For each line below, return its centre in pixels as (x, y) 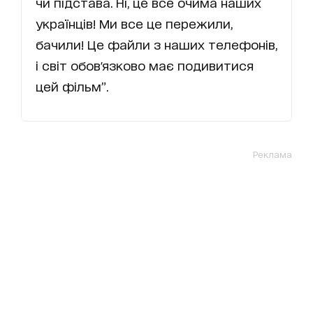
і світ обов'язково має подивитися (145, 65)
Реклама (272, 154)
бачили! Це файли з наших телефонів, (156, 44)
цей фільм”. (72, 86)
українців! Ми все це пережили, (134, 23)
